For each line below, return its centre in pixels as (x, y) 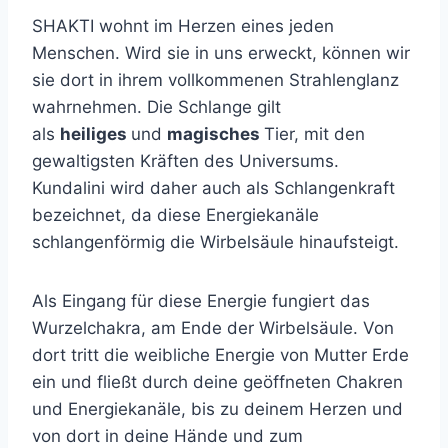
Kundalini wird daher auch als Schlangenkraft (213, 188)
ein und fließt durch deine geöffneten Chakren (217, 382)
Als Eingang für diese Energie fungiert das (201, 301)
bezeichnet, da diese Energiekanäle (175, 215)
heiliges (95, 134)
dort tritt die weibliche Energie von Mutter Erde (220, 355)
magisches (215, 134)
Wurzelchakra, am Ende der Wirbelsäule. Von (213, 328)
